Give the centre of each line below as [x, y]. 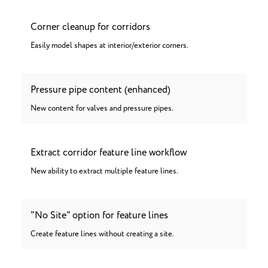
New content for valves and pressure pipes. [102, 109]
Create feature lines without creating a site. [102, 234]
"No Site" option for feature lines [99, 215]
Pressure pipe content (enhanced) [100, 90]
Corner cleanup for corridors [90, 27]
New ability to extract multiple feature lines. [104, 171]
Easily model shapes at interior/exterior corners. [109, 46]
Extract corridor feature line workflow [109, 153]
